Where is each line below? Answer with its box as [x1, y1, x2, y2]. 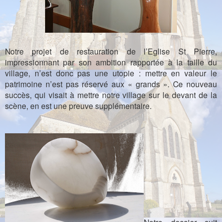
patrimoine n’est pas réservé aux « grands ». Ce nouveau [5, 78, 217, 90]
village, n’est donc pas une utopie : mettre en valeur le [5, 67, 217, 79]
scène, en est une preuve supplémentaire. [5, 100, 152, 111]
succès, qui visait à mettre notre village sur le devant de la [5, 89, 217, 101]
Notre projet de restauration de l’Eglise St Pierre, [5, 46, 217, 57]
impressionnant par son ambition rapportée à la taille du [5, 56, 217, 68]
